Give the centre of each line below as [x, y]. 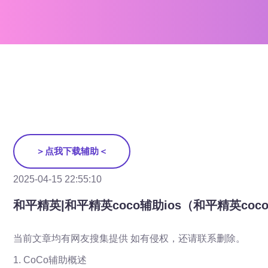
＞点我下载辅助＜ [72, 151]
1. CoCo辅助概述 [50, 260]
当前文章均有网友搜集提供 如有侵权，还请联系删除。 [129, 238]
